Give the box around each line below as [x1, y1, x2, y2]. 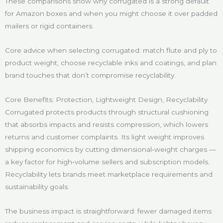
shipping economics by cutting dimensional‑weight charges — [5, 145, 216, 153]
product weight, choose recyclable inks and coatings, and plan [5, 59, 217, 67]
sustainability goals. [5, 182, 69, 191]
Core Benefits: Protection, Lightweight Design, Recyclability [5, 95, 208, 104]
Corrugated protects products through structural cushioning [5, 108, 209, 116]
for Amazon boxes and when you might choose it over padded [5, 9, 218, 18]
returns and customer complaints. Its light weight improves [5, 132, 204, 141]
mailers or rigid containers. [5, 22, 94, 30]
